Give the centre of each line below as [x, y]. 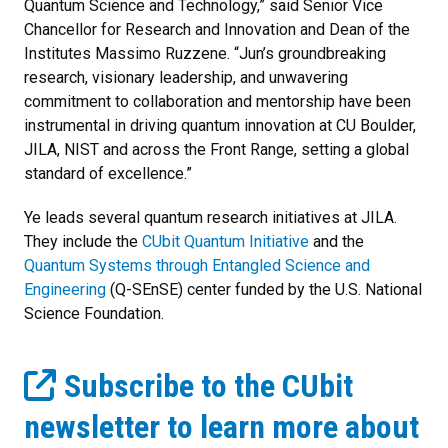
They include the [83, 241]
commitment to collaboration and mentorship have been [217, 101]
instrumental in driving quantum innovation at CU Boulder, [220, 125]
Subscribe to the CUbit [208, 385]
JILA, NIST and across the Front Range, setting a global [216, 149]
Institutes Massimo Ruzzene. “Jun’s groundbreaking [205, 53]
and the [336, 241]
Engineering [65, 289]
